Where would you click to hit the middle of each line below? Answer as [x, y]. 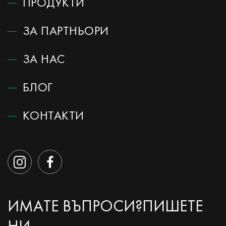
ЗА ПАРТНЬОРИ [66, 32]
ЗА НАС [44, 60]
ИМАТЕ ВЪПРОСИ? [75, 207]
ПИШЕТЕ [173, 207]
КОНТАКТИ [53, 117]
